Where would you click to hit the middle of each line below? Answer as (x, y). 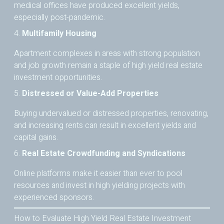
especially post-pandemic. (59, 18)
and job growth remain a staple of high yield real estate (108, 66)
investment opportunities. (58, 78)
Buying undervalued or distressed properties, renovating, (111, 114)
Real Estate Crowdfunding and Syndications (104, 154)
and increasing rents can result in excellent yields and (105, 126)
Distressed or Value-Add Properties (90, 94)
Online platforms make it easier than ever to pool (98, 174)
